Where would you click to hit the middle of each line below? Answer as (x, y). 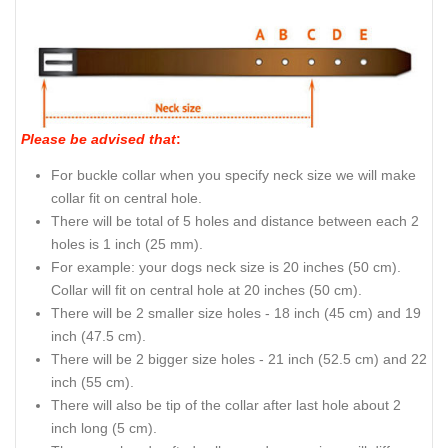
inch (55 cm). (92, 382)
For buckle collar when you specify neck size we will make (233, 175)
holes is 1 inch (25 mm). (127, 244)
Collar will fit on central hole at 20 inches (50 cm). (206, 290)
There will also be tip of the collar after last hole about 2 (226, 405)
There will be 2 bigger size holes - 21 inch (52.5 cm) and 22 (239, 359)
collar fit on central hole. (126, 198)
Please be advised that (98, 138)
